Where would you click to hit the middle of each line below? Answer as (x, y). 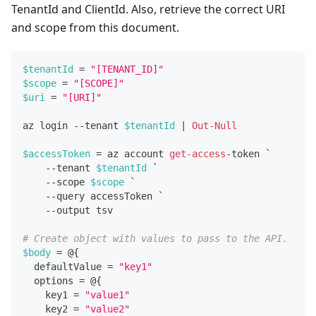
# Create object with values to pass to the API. (155, 238)
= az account (130, 153)
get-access (197, 153)
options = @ (59, 280)
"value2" (107, 309)
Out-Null (214, 125)
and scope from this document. (95, 27)
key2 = (54, 309)
